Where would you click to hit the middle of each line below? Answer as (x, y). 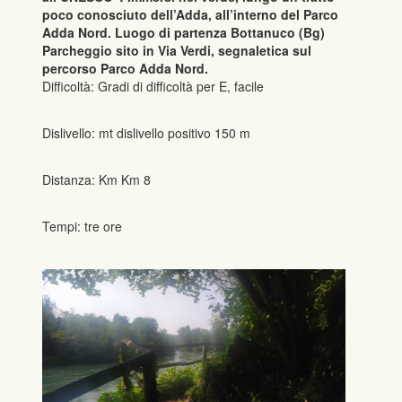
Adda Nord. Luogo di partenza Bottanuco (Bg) (184, 32)
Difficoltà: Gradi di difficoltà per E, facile (153, 86)
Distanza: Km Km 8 (97, 180)
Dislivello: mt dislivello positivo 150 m (147, 132)
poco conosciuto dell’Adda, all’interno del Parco (191, 14)
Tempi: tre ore (83, 227)
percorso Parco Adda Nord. (126, 68)
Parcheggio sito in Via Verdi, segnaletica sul (177, 50)
